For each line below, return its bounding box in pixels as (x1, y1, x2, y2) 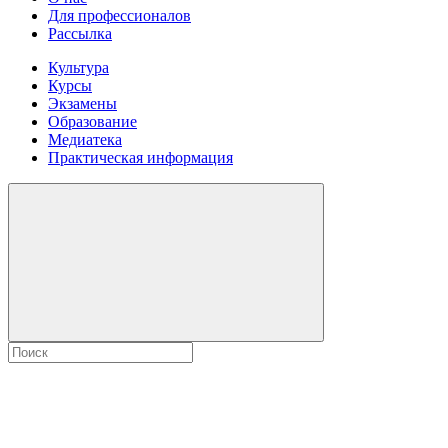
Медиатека (48, 130, 122, 148)
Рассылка (48, 24, 112, 42)
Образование (48, 112, 137, 130)
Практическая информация (48, 148, 233, 166)
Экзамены (48, 94, 117, 112)
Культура (48, 58, 109, 76)
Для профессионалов (48, 6, 191, 24)
